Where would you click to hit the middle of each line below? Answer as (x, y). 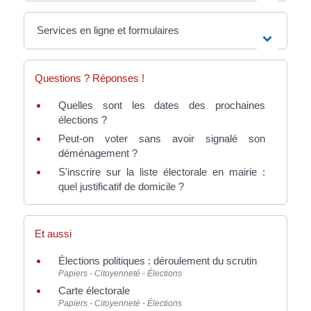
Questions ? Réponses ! (89, 78)
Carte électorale (94, 290)
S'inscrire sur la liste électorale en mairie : (162, 172)
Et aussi (53, 233)
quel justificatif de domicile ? (121, 187)
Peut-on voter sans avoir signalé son (162, 139)
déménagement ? (98, 153)
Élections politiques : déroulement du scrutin (157, 260)
